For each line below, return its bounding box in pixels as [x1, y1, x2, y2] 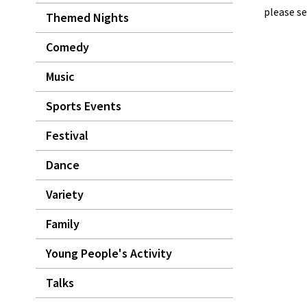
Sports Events [46, 98, 121, 114]
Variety [46, 186, 84, 202]
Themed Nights [46, 10, 129, 25]
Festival [46, 127, 88, 143]
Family [46, 216, 79, 232]
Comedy [46, 39, 89, 55]
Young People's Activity [46, 245, 172, 261]
